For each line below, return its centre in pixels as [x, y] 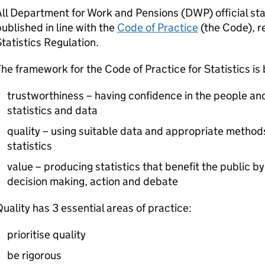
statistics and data [52, 110]
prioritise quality [46, 235]
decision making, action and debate [92, 181]
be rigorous [34, 255]
